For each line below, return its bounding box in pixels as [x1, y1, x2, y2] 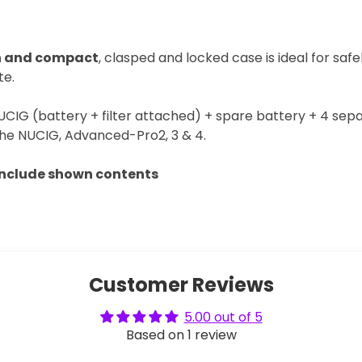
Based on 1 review [125, 326, 237, 344]
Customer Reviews [88, 271, 274, 298]
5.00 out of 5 [183, 308, 263, 326]
